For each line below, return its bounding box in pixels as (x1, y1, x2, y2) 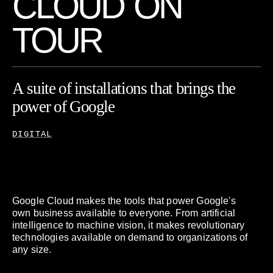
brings (175, 79, 214, 97)
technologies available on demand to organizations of (12, 232, 248, 243)
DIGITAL (12, 129, 52, 139)
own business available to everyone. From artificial (12, 208, 236, 218)
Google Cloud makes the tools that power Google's (12, 196, 236, 206)
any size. (12, 244, 52, 255)
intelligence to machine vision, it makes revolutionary (12, 220, 245, 230)
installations (74, 79, 147, 97)
